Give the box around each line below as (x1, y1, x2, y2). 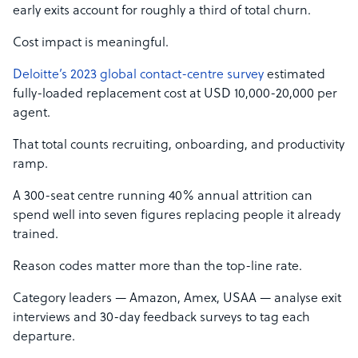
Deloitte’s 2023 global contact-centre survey (13, 68, 264, 82)
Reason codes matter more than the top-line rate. (13, 260, 302, 274)
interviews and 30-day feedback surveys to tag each (13, 311, 310, 325)
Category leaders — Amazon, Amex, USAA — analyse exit (13, 292, 341, 306)
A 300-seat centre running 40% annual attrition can (13, 189, 312, 204)
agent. (13, 106, 50, 121)
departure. (13, 330, 75, 344)
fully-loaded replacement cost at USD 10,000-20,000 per (13, 87, 337, 101)
